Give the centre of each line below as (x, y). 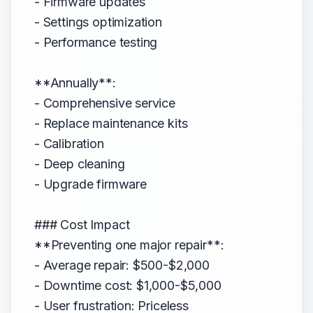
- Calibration (69, 144)
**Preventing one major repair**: (129, 245)
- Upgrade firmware (90, 184)
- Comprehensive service (105, 103)
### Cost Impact (82, 225)
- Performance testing (96, 42)
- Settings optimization (98, 22)
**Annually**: (75, 83)
